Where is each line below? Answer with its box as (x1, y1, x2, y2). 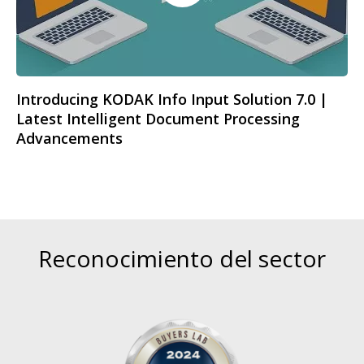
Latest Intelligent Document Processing (16, 109, 300, 129)
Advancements (16, 128, 123, 149)
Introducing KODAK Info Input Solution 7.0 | (16, 89, 327, 110)
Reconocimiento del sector (38, 243, 326, 275)
